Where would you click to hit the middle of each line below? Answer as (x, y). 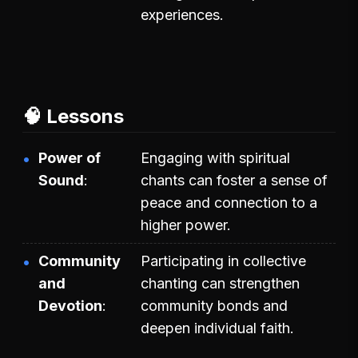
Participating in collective (223, 261)
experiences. (182, 14)
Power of (70, 157)
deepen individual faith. (217, 328)
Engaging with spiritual (215, 157)
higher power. (186, 225)
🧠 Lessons (73, 116)
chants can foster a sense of (234, 180)
